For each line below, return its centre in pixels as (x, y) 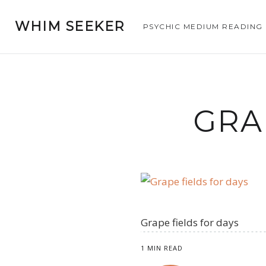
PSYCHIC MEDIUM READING (203, 26)
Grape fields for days (190, 222)
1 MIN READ (162, 248)
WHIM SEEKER (70, 26)
